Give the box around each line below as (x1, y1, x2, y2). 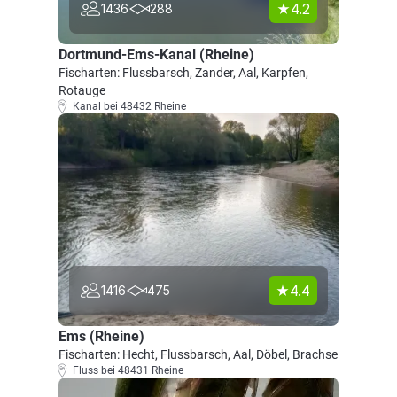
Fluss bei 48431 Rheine (73, 364, 183, 377)
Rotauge (58, 83, 105, 97)
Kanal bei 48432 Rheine (73, 100, 186, 113)
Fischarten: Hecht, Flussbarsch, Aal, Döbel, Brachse (58, 347, 338, 362)
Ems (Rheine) (58, 328, 144, 345)
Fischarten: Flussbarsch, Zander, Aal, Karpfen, (58, 66, 308, 80)
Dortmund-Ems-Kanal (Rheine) (58, 46, 254, 63)
